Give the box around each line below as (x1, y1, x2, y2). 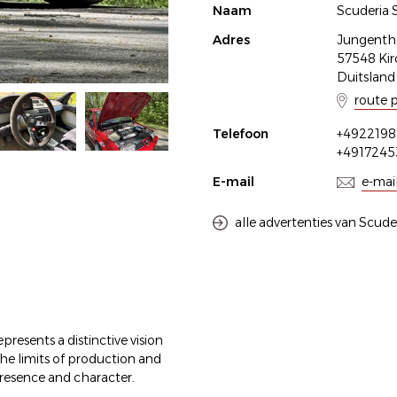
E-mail (213, 174, 254, 190)
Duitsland (337, 69, 395, 85)
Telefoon (213, 126, 269, 142)
